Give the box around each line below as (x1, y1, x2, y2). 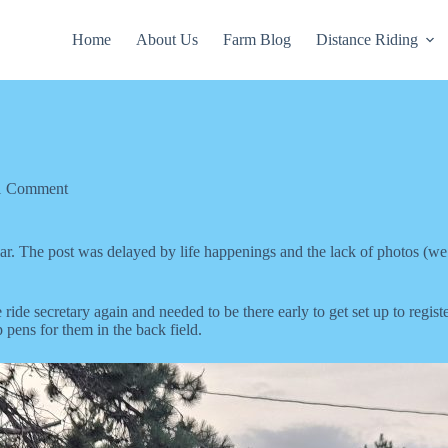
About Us (135, 31, 198, 48)
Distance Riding (315, 31, 418, 48)
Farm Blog (222, 31, 291, 48)
